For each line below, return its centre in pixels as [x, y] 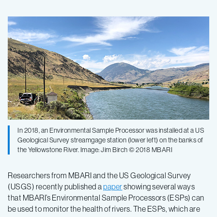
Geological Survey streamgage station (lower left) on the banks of [110, 140]
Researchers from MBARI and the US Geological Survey [100, 175]
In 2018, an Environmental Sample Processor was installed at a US [111, 130]
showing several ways [158, 186]
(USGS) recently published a [55, 186]
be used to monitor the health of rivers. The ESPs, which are [104, 209]
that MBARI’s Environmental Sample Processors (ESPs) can [106, 197]
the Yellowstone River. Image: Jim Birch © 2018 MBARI [95, 149]
